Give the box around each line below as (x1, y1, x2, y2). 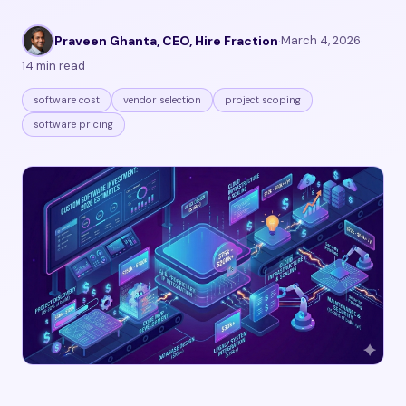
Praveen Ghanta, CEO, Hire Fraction (54, 33, 278, 49)
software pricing (34, 118, 113, 130)
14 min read (22, 58, 85, 73)
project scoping (225, 93, 301, 106)
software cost (34, 93, 100, 106)
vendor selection (123, 93, 201, 106)
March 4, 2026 (281, 33, 361, 48)
